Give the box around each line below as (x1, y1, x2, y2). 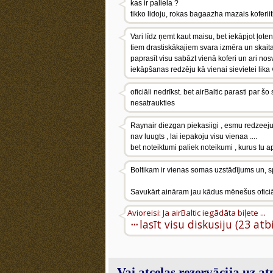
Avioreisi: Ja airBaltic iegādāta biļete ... (127, 207, 266, 218)
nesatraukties (130, 99, 175, 107)
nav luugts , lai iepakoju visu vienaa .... (130, 132, 257, 141)
